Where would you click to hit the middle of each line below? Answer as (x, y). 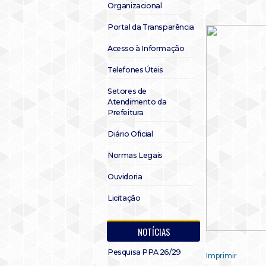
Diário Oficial (130, 134)
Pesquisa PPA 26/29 (144, 252)
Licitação (124, 198)
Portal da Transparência (151, 27)
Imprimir (221, 256)
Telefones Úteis (135, 70)
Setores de (127, 91)
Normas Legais (135, 155)
